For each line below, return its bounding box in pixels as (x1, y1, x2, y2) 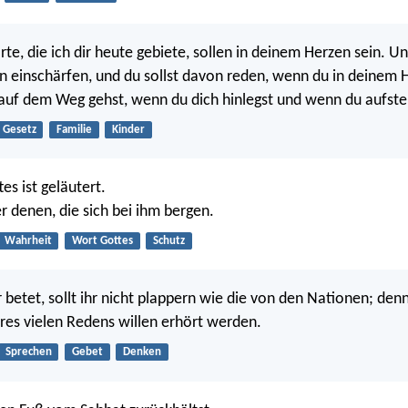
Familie (56, 123, 92, 136)
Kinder (111, 123, 145, 136)
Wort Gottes (71, 235, 133, 248)
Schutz (152, 235, 185, 248)
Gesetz (2, 123, 36, 136)
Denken (122, 346, 161, 359)
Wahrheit (4, 235, 52, 248)
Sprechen (5, 346, 52, 359)
